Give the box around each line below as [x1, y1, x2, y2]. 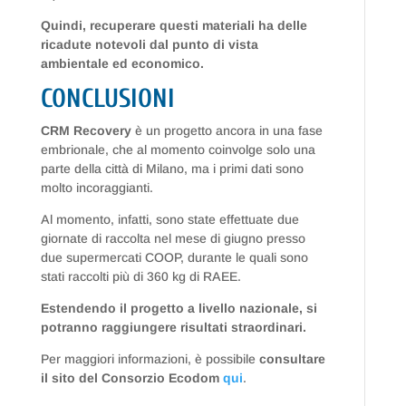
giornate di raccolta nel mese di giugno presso [40, 231, 305, 246]
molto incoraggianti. [40, 180, 153, 196]
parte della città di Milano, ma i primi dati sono [40, 161, 304, 177]
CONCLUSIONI [40, 83, 175, 115]
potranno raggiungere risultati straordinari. [40, 320, 310, 335]
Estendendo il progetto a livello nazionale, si [40, 301, 317, 316]
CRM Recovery [40, 123, 131, 139]
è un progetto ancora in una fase [130, 123, 323, 139]
